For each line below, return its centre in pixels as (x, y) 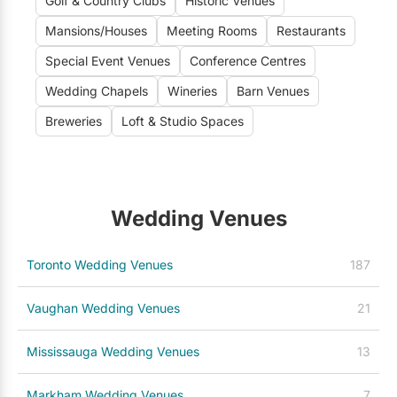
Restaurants (311, 31)
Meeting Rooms (212, 31)
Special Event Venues (108, 61)
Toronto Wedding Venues (100, 265)
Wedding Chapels (97, 91)
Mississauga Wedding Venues (113, 351)
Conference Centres (248, 61)
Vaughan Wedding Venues (103, 308)
